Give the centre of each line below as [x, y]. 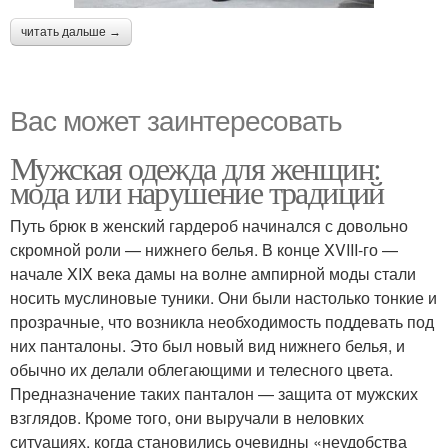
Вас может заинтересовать [176, 118]
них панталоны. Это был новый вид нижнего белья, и [207, 345]
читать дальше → [71, 31]
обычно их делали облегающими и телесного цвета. [201, 369]
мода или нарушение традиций [197, 191]
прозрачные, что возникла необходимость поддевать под [222, 321]
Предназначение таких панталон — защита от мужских [214, 393]
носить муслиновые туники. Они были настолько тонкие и [223, 297]
